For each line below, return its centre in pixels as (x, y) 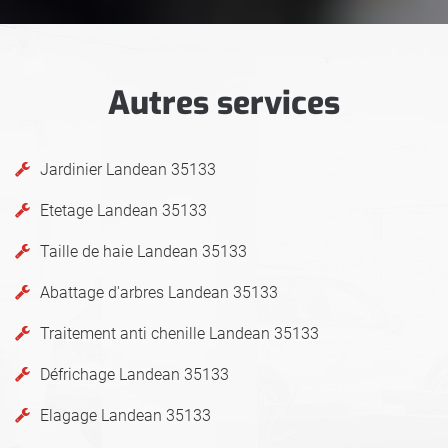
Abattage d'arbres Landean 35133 (159, 292)
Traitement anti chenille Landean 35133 (179, 333)
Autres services (224, 102)
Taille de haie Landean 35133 (143, 251)
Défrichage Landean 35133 (134, 374)
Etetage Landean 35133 (123, 210)
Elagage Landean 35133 (125, 415)
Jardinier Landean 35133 (128, 169)
